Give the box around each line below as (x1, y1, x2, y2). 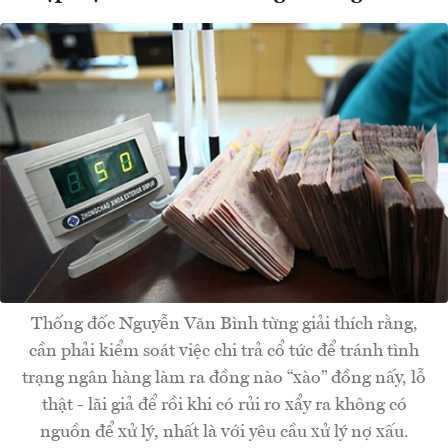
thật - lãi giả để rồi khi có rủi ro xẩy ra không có (41, 395, 407, 414)
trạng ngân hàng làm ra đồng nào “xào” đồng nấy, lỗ (22, 368, 426, 387)
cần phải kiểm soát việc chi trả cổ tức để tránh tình (29, 341, 419, 360)
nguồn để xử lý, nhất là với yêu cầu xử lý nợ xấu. (39, 422, 409, 441)
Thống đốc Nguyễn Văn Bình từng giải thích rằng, (30, 314, 418, 333)
